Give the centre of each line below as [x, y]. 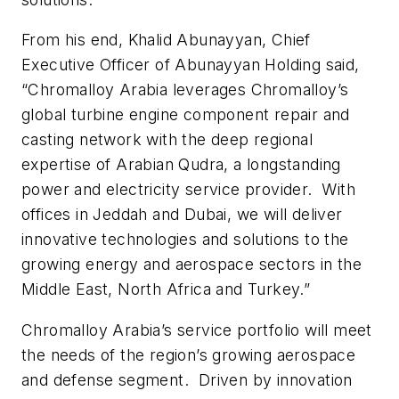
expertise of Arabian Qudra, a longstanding [181, 165]
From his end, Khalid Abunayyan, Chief [166, 40]
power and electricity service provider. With [188, 190]
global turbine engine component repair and [186, 115]
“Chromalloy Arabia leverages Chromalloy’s [185, 90]
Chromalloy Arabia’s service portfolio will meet [197, 330]
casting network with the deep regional [167, 140]
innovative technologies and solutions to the [185, 240]
